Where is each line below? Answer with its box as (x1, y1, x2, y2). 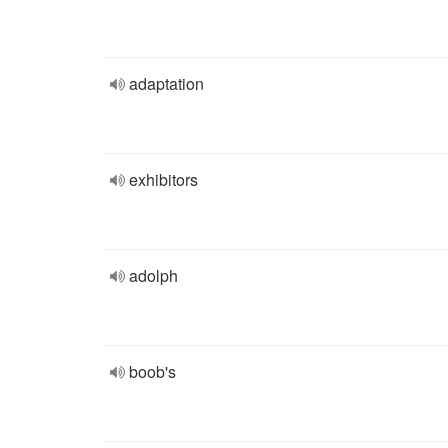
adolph (129, 264, 178, 287)
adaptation (129, 72, 204, 95)
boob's (129, 360, 176, 383)
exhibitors (129, 168, 198, 191)
